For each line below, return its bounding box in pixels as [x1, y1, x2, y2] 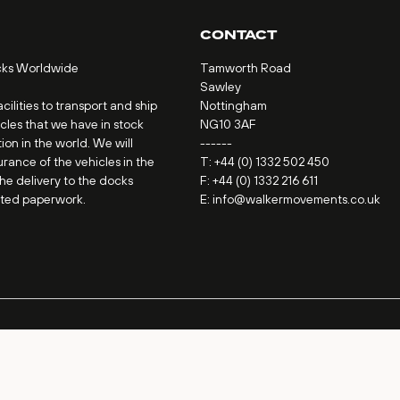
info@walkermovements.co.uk [212, 191, 380, 206]
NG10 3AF [200, 116, 256, 131]
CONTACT [200, 25, 277, 45]
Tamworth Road [200, 60, 291, 75]
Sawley [200, 79, 241, 94]
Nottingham [200, 97, 267, 112]
